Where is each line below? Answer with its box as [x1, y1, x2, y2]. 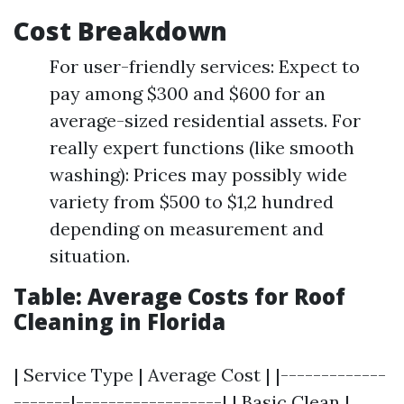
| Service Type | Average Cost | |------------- [14, 363, 386, 386]
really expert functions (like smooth [50, 136, 354, 159]
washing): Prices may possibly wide [50, 163, 347, 186]
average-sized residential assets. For [50, 109, 361, 132]
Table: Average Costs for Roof [14, 281, 345, 311]
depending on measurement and [50, 217, 324, 240]
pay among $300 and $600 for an [50, 82, 326, 105]
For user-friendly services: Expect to [50, 55, 360, 78]
